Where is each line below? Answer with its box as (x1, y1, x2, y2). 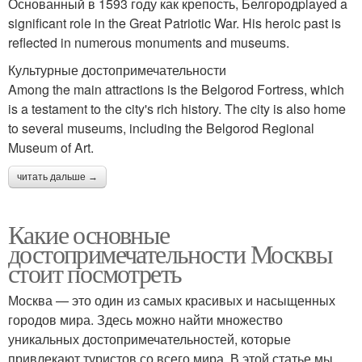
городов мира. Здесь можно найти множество (8, 310, 283, 329)
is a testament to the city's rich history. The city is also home (8, 99, 346, 118)
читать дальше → (17, 171, 98, 183)
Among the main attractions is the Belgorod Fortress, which (8, 80, 344, 99)
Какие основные (8, 217, 170, 251)
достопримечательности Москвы (8, 236, 333, 271)
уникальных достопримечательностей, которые (8, 330, 291, 348)
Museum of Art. (8, 138, 94, 157)
